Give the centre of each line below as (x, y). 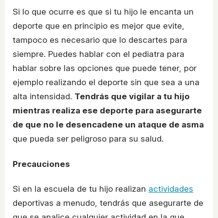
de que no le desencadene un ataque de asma (108, 125)
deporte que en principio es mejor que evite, (99, 26)
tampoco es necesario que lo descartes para (100, 40)
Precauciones (41, 164)
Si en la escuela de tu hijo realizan (81, 189)
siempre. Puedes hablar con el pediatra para (99, 54)
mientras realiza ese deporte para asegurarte (107, 111)
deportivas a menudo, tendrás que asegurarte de (108, 203)
